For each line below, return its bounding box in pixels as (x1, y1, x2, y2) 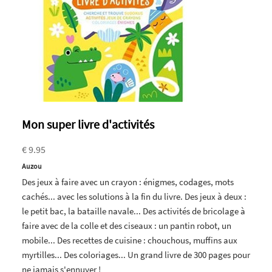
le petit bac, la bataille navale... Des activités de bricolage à (22, 205, 245, 217)
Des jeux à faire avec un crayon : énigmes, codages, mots (22, 175, 234, 188)
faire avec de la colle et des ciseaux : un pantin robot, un (22, 219, 231, 231)
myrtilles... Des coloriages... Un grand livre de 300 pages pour (22, 248, 250, 260)
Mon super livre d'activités (22, 116, 154, 132)
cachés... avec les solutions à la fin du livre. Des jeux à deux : (22, 190, 246, 202)
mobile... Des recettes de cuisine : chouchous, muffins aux (22, 234, 237, 246)
